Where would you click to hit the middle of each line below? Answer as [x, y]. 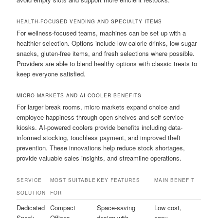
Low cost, [168, 207]
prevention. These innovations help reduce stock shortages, [101, 148]
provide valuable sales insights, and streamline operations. [99, 158]
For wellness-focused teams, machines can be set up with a [101, 33]
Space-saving [116, 207]
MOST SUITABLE [73, 180]
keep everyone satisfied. [51, 74]
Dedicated [31, 207]
